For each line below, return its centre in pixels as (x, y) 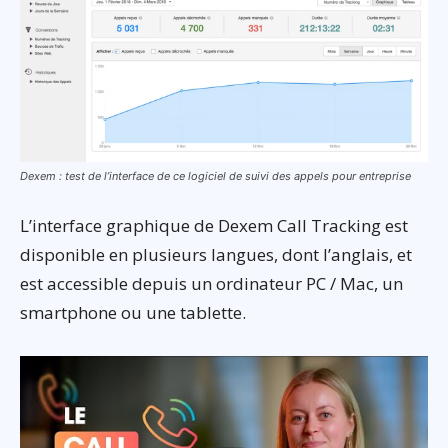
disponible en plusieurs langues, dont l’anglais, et (216, 255)
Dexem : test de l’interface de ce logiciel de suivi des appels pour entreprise (215, 176)
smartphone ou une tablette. (133, 313)
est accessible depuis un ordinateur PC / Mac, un (211, 284)
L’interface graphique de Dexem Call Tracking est (214, 226)
